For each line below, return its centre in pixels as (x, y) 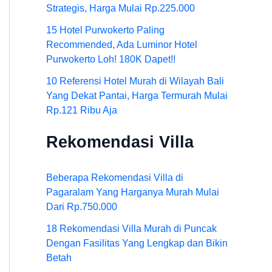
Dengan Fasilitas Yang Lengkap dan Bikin (137, 243)
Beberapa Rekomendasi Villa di (115, 178)
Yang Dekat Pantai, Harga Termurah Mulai (137, 96)
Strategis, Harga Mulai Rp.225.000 (121, 8)
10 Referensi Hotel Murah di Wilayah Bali (135, 81)
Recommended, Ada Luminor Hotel (122, 45)
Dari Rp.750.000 (82, 207)
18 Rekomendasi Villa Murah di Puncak (131, 229)
